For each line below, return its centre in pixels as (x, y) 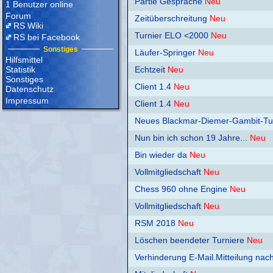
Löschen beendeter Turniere (190, 240)
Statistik (20, 69)
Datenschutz (30, 89)
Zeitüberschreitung (171, 19)
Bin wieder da (161, 155)
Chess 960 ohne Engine (181, 189)
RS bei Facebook (47, 37)
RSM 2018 (155, 223)
